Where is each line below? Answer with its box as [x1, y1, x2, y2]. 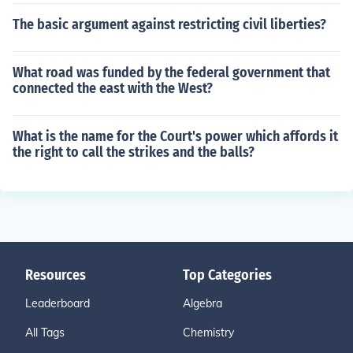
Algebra [183, 296, 222, 310]
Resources [25, 266, 86, 284]
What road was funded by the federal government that [13, 64, 330, 81]
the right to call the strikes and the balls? [13, 143, 255, 161]
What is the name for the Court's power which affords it [13, 128, 338, 145]
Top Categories [183, 266, 272, 284]
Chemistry [183, 325, 234, 340]
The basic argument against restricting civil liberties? [13, 16, 326, 33]
